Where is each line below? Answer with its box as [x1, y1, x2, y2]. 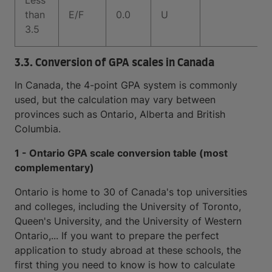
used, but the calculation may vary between [15, 93, 216, 106]
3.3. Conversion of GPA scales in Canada [15, 58, 214, 69]
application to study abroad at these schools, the [15, 244, 241, 256]
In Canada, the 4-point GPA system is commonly [15, 79, 237, 91]
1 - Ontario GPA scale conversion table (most [15, 147, 228, 159]
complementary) [15, 161, 94, 174]
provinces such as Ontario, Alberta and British [15, 108, 225, 120]
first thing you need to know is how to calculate [15, 259, 235, 271]
